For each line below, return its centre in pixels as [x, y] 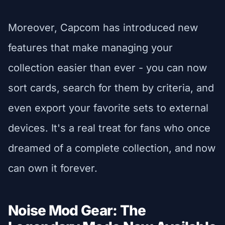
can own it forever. [53, 168]
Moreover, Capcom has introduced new [103, 27]
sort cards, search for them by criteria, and [111, 88]
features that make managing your [90, 47]
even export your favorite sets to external [108, 108]
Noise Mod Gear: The [77, 210]
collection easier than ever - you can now [107, 68]
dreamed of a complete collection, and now [112, 148]
